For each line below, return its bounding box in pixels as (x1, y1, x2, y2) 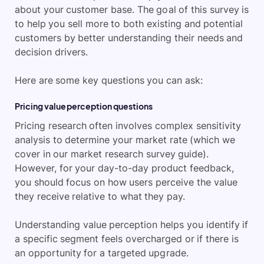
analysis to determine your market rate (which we (15, 134, 235, 146)
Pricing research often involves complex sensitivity (15, 120, 241, 132)
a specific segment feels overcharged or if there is (15, 233, 239, 245)
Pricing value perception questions (15, 101, 153, 112)
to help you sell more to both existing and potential (15, 18, 243, 30)
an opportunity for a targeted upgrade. (15, 247, 189, 259)
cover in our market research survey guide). (15, 148, 209, 160)
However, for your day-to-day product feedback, (15, 162, 234, 174)
